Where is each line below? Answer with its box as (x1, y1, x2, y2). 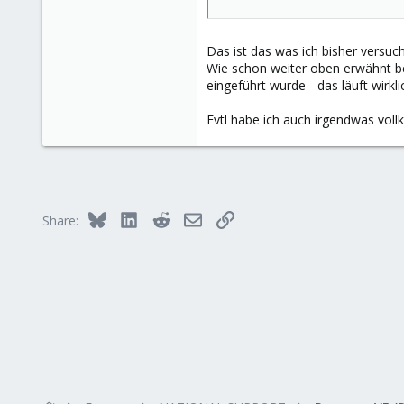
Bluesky (105, 209, 151, 226)
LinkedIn (137, 209, 186, 226)
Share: (42, 212, 78, 229)
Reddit (169, 209, 207, 226)
